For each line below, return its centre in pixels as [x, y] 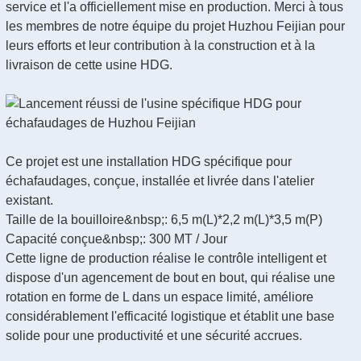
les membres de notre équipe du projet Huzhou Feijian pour [175, 26]
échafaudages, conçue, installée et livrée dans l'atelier [160, 181]
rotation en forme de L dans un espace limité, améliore [160, 297]
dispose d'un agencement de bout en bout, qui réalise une [170, 278]
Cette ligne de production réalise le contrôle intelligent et [166, 258]
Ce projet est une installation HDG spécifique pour [149, 162]
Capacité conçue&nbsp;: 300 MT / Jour [116, 239]
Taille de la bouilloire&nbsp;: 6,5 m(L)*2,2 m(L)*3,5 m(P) [164, 220]
